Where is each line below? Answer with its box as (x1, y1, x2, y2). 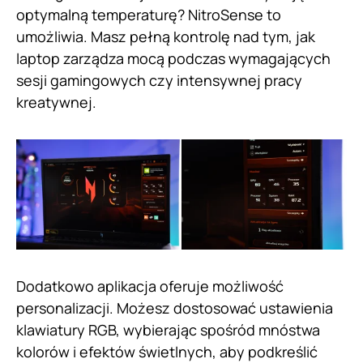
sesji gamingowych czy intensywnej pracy (16, 70, 302, 91)
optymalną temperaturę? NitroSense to (16, 5, 281, 25)
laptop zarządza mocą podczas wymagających (16, 49, 331, 69)
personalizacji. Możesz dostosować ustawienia (16, 298, 333, 318)
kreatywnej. (16, 92, 96, 113)
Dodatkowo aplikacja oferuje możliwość (16, 276, 284, 297)
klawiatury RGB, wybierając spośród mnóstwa (16, 320, 320, 340)
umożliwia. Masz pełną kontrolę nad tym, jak (16, 27, 315, 47)
